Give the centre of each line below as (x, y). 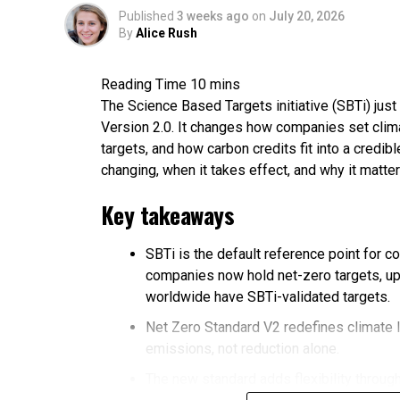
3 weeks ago (213, 16)
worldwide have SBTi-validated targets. (268, 297)
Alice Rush (167, 33)
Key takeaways (168, 214)
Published (146, 16)
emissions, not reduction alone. (242, 349)
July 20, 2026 (307, 16)
